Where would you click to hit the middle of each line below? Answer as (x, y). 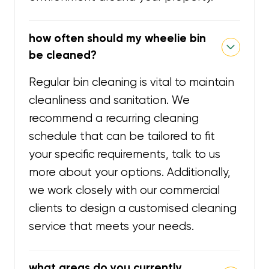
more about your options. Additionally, (130, 172)
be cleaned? (63, 55)
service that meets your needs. (112, 226)
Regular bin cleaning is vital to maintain (132, 82)
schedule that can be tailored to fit (122, 136)
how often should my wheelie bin (118, 38)
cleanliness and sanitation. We (110, 100)
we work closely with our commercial (125, 190)
